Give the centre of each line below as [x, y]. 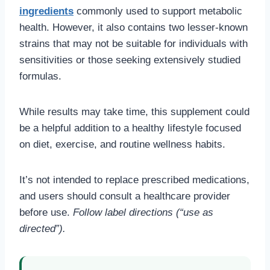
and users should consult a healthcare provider [125, 196]
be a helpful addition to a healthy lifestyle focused [130, 128]
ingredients [46, 11]
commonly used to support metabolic [158, 11]
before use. [46, 213]
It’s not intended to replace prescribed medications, [134, 180]
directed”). [42, 229]
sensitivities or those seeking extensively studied [130, 60]
